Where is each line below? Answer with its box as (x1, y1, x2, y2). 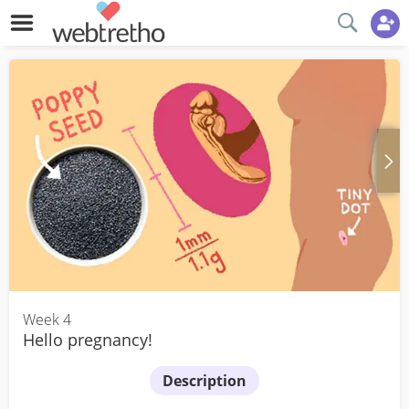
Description (163, 371, 246, 392)
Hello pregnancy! (23, 328, 152, 351)
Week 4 (23, 309, 71, 330)
